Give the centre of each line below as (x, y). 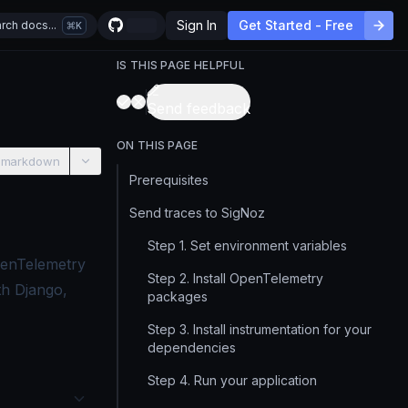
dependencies (192, 347)
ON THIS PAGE (158, 145)
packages (178, 296)
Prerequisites (169, 180)
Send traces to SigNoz (197, 213)
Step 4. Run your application (232, 380)
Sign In (197, 25)
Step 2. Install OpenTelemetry (235, 278)
